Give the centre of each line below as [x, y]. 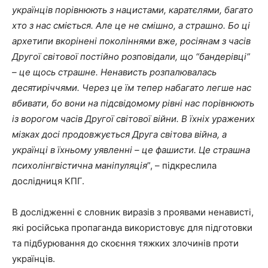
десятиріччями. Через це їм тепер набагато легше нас [132, 88]
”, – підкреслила [182, 166]
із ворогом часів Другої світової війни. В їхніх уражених [133, 119]
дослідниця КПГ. [48, 181]
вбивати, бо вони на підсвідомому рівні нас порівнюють [133, 103]
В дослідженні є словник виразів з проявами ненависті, [133, 212]
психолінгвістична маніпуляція [80, 166]
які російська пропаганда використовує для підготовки [132, 228]
